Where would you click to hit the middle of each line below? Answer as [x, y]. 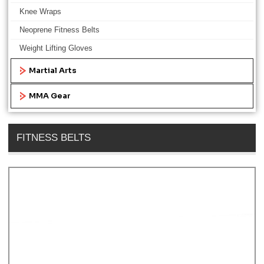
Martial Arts [53, 70]
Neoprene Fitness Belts [60, 30]
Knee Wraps [40, 11]
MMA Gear [50, 96]
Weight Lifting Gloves [56, 48]
